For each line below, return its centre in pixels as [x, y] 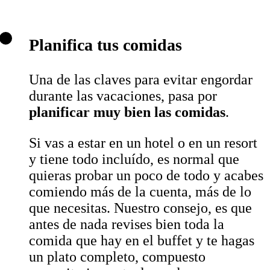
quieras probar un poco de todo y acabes [146, 176]
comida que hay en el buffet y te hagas [142, 241]
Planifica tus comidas [105, 45]
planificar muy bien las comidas [127, 112]
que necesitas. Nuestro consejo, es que [140, 208]
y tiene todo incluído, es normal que [134, 159]
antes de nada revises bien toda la [127, 224]
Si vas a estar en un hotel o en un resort [143, 143]
